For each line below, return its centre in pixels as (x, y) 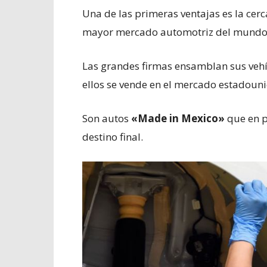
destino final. (113, 136)
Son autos (107, 118)
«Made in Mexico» (179, 118)
